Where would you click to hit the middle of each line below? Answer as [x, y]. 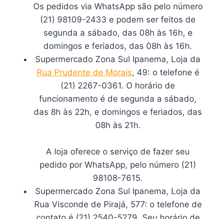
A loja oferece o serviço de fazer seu [118, 151]
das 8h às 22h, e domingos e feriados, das [118, 112]
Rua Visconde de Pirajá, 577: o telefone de [118, 204]
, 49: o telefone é [165, 72]
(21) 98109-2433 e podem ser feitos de [118, 19]
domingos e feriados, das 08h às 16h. [118, 46]
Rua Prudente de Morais [84, 72]
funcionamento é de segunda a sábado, [118, 99]
